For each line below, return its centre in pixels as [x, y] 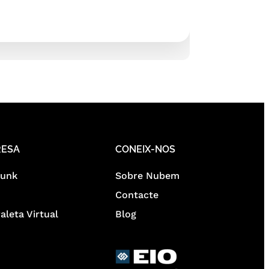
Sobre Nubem [147, 176]
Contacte [137, 195]
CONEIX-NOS [145, 149]
